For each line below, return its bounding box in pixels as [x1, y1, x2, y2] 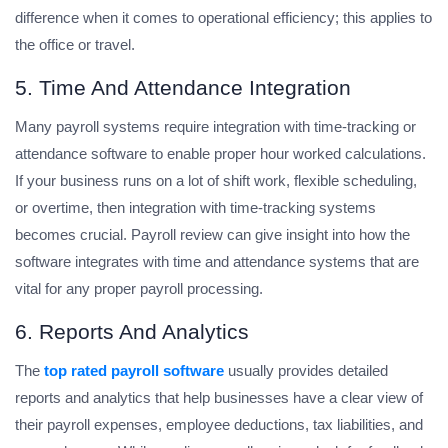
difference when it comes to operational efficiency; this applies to [15, 9, 432, 27]
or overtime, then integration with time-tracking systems [15, 199, 376, 217]
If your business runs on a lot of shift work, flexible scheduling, [15, 172, 417, 190]
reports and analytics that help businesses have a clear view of [15, 389, 423, 407]
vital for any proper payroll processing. [15, 280, 263, 298]
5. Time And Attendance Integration [15, 76, 351, 100]
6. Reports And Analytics [15, 320, 249, 344]
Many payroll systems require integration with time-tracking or [15, 118, 416, 136]
